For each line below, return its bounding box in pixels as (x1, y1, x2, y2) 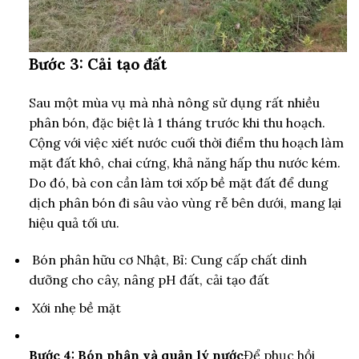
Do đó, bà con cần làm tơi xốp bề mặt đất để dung (28, 175, 329, 192)
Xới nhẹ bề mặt (31, 299, 121, 316)
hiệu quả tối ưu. (28, 215, 119, 232)
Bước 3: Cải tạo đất (28, 54, 167, 75)
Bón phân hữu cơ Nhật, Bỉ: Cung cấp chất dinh (28, 251, 307, 268)
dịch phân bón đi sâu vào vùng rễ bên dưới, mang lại (28, 195, 341, 212)
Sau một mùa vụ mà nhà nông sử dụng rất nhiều (28, 95, 320, 111)
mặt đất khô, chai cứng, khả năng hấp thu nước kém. (28, 155, 341, 171)
